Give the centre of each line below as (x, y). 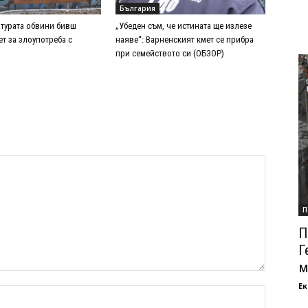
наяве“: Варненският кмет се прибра (185, 40)
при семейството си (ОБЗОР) (170, 54)
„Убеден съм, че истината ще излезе (184, 26)
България (137, 9)
